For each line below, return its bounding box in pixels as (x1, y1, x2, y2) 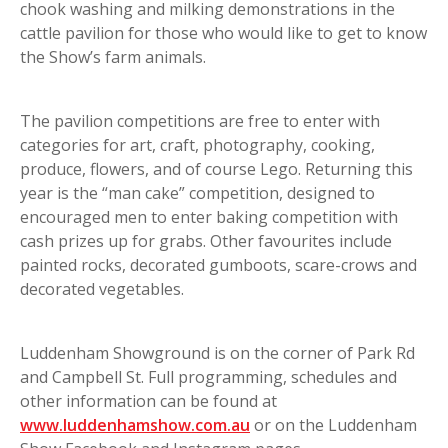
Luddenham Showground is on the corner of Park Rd (20, 341, 415, 364)
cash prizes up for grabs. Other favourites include (20, 229, 392, 252)
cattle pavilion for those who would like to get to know (20, 21, 427, 44)
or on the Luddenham (250, 413, 417, 436)
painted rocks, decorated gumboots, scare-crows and (20, 253, 417, 276)
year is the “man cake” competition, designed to (20, 181, 375, 204)
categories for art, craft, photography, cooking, (20, 133, 375, 156)
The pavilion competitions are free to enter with (20, 109, 380, 132)
